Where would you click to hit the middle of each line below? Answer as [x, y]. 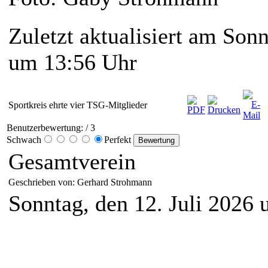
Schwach [24, 140]
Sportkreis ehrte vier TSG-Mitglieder [78, 105]
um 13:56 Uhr [73, 63]
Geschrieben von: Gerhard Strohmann [81, 182]
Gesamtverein [72, 162]
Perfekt [119, 140]
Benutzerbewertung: [45, 128]
